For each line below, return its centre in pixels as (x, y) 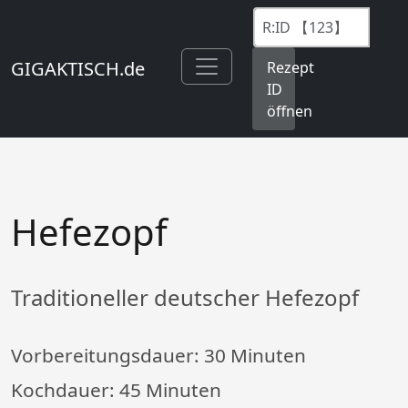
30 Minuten (255, 356)
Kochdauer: (65, 390)
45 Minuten (170, 390)
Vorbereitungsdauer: (107, 356)
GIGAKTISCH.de (78, 68)
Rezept (291, 67)
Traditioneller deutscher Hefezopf (185, 298)
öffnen (290, 111)
